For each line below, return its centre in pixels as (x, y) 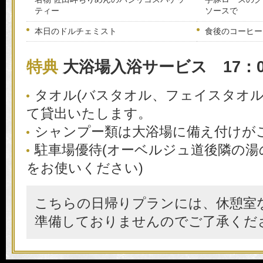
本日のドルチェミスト (76, 31)
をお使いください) (85, 168)
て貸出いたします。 (89, 113)
